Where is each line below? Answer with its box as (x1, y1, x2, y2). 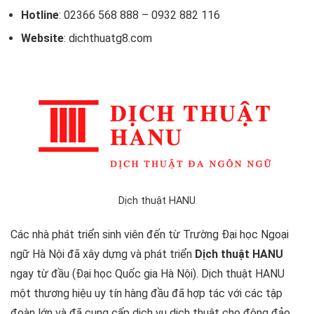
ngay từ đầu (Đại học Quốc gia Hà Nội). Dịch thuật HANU (11, 267, 285, 281)
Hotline (21, 8, 59, 22)
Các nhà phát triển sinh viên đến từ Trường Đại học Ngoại (11, 228, 289, 242)
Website (21, 32, 64, 46)
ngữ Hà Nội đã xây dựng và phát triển (11, 247, 195, 261)
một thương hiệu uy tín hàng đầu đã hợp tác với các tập (11, 287, 282, 301)
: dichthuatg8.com (64, 32, 152, 46)
